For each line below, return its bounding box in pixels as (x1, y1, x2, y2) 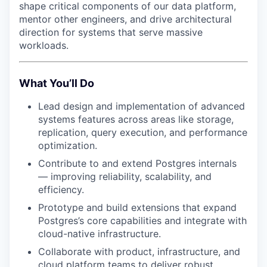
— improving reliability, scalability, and (38, 170, 212, 182)
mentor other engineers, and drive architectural (19, 13, 232, 25)
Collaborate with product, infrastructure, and (38, 245, 240, 257)
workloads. (19, 39, 69, 51)
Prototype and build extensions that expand (38, 201, 237, 213)
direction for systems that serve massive (19, 26, 203, 38)
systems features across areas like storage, (38, 113, 234, 125)
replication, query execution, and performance (38, 126, 247, 138)
